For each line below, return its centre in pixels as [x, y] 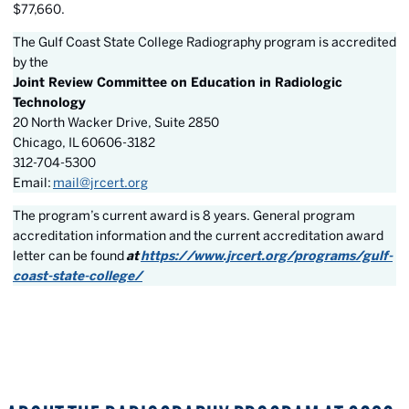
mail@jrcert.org [100, 183]
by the [31, 62]
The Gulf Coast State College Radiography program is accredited [204, 42]
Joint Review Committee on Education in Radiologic [178, 82]
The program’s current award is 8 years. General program [184, 215]
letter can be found [68, 256]
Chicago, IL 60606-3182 [84, 142]
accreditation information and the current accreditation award [198, 236]
